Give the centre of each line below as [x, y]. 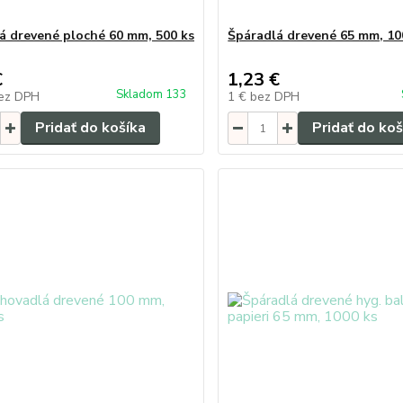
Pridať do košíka [90, 128]
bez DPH [275, 97]
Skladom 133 [153, 94]
